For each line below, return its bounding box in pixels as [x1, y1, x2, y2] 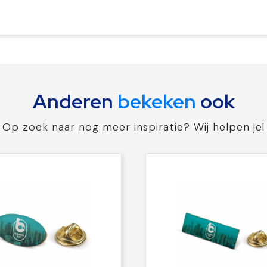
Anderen [32, 88, 117, 114]
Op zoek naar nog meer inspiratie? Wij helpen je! [2, 120, 265, 134]
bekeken [117, 88, 196, 114]
